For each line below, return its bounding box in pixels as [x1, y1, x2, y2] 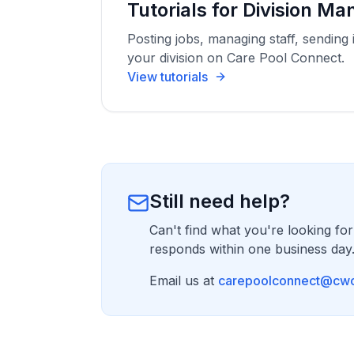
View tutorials [127, 69, 208, 85]
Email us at [149, 273, 214, 288]
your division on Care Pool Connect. [127, 50, 345, 66]
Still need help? [149, 190, 290, 213]
